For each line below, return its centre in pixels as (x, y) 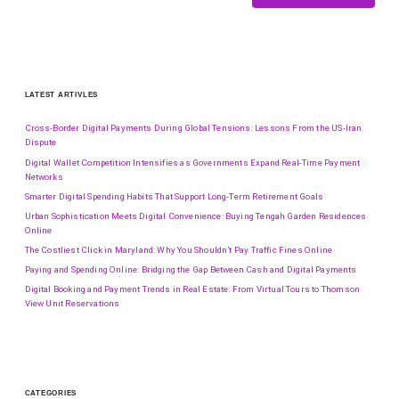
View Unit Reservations (72, 304)
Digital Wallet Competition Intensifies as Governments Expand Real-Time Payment (192, 162)
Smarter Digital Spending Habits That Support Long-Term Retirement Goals (174, 196)
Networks (44, 176)
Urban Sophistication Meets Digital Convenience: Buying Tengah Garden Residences (195, 216)
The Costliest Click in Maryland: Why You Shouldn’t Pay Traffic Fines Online (179, 249)
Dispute (41, 142)
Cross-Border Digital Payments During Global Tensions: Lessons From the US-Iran (193, 128)
